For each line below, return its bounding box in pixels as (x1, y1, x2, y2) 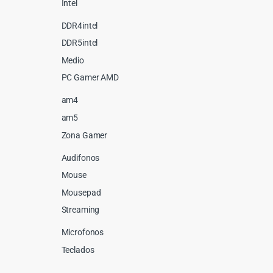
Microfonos (61, 227, 104, 238)
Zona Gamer (61, 130, 108, 140)
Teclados (61, 245, 94, 255)
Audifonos (61, 152, 100, 163)
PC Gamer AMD (61, 73, 119, 83)
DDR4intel (61, 20, 98, 30)
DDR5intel (61, 38, 98, 48)
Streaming (61, 205, 100, 215)
